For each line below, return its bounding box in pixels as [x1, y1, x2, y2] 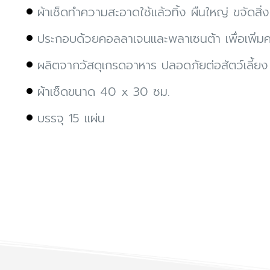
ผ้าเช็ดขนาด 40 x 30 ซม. [37, 82, 170, 101]
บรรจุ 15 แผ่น [37, 108, 105, 127]
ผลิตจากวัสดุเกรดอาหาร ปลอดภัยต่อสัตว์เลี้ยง [37, 55, 268, 74]
